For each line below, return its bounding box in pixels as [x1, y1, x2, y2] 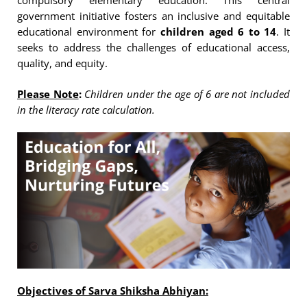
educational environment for [17, 25, 160, 39]
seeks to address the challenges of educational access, [17, 40, 290, 55]
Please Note [17, 86, 79, 101]
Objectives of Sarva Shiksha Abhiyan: [17, 284, 208, 298]
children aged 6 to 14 [160, 25, 277, 39]
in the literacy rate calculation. [17, 102, 155, 116]
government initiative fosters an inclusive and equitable [17, 9, 290, 23]
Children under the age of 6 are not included [84, 86, 291, 101]
